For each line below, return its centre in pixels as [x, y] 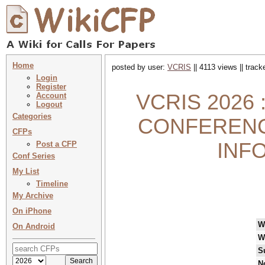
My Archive [33, 195]
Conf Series [34, 156]
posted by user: [140, 67]
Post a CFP [56, 144]
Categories [32, 116]
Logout [49, 104]
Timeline [52, 184]
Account [51, 96]
